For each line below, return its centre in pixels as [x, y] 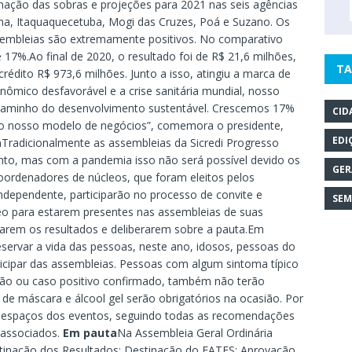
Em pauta [90, 333]
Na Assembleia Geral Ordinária [195, 333]
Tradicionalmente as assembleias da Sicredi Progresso [140, 143]
